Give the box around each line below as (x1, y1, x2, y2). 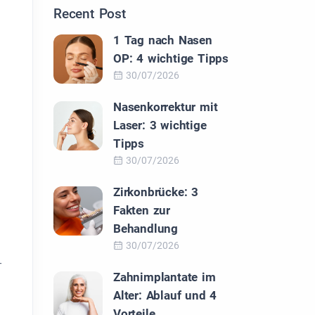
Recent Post (53, 6, 126, 22)
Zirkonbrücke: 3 (113, 185, 199, 199)
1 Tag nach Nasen (113, 33, 212, 47)
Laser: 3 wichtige (113, 118, 207, 132)
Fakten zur (113, 203, 171, 217)
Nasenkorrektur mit (113, 100, 218, 114)
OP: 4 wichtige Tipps (113, 51, 229, 65)
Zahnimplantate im (113, 270, 216, 284)
